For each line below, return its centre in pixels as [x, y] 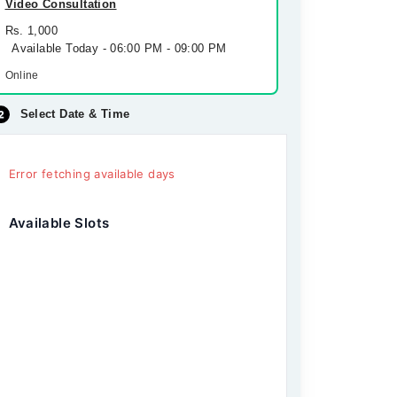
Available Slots [59, 223]
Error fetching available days [92, 174]
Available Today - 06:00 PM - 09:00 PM [116, 48]
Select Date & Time [75, 114]
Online [22, 75]
